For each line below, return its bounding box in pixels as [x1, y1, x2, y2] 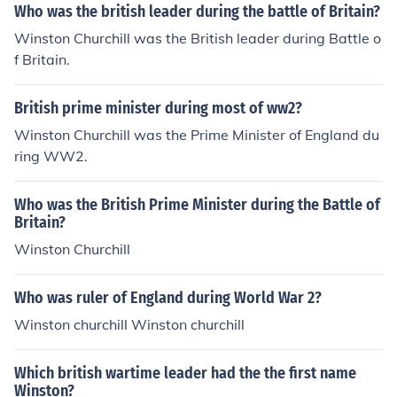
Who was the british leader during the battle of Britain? [14, 2, 380, 21]
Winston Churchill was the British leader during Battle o [14, 29, 381, 47]
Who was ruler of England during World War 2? [14, 288, 322, 307]
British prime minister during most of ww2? [14, 98, 302, 118]
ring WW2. [14, 147, 88, 165]
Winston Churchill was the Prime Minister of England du [14, 126, 379, 144]
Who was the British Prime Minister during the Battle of [14, 195, 380, 214]
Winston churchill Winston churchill [14, 315, 245, 333]
